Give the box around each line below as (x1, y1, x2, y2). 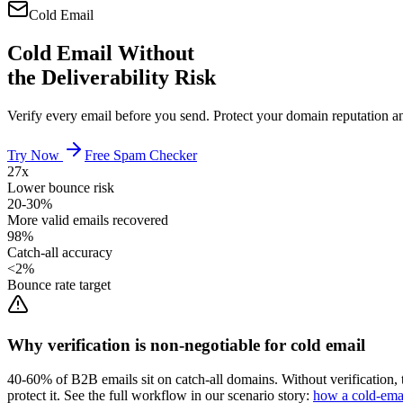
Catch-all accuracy (7, 244, 112, 260)
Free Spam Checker (85, 147, 197, 163)
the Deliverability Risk (7, 65, 216, 89)
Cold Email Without (7, 40, 194, 65)
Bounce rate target (7, 276, 111, 292)
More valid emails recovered (7, 211, 168, 228)
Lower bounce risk (7, 179, 114, 195)
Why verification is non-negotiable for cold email (7, 335, 365, 354)
